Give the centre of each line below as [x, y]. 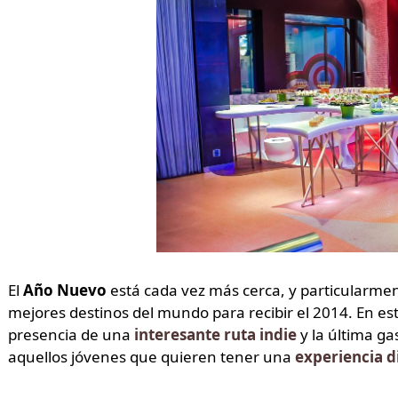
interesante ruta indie [215, 334]
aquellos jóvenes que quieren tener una [151, 356]
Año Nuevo [64, 290]
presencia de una [71, 334]
